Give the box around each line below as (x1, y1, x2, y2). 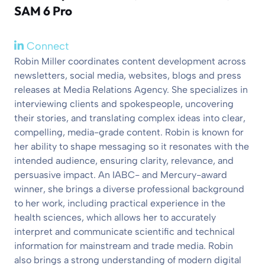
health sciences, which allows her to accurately (14, 212, 216, 224)
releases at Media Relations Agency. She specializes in (14, 84, 248, 96)
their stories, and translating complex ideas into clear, (14, 112, 245, 124)
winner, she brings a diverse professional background (14, 183, 244, 195)
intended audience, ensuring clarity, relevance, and (14, 155, 234, 167)
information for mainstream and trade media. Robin (14, 240, 233, 252)
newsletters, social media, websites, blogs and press (14, 70, 241, 82)
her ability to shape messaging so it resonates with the (14, 141, 249, 153)
